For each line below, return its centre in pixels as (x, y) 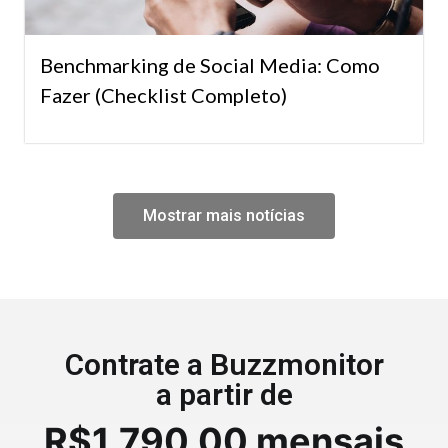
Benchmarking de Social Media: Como (210, 65)
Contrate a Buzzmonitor (224, 365)
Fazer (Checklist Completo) (163, 95)
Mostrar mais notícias (224, 216)
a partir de (224, 395)
